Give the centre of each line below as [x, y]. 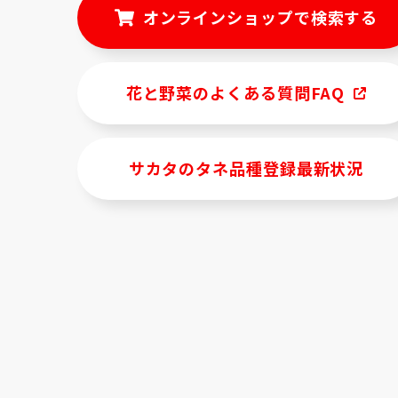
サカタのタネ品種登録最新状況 [246, 168]
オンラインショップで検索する [260, 17]
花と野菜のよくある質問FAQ [235, 93]
